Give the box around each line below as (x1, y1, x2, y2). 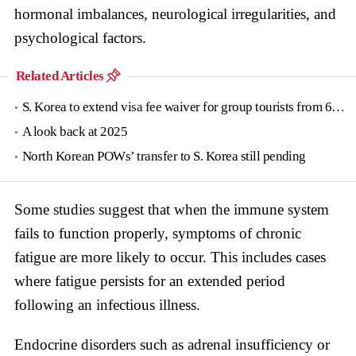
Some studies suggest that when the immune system (14, 201, 329, 219)
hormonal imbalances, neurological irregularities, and (14, 6, 336, 23)
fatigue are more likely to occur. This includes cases (14, 249, 326, 266)
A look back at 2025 (22, 124, 128, 140)
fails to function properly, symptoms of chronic (14, 225, 301, 242)
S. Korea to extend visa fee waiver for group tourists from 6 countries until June (22, 99, 332, 115)
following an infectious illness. (14, 296, 200, 314)
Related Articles (16, 68, 107, 84)
